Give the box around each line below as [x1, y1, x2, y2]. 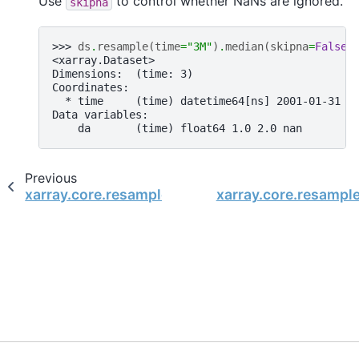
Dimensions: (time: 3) [52, 67, 193, 80]
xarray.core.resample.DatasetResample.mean [25, 185, 336, 203]
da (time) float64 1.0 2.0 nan [52, 121, 302, 135]
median [225, 39, 264, 53]
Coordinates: [52, 80, 129, 94]
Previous [24, 169, 77, 186]
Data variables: [52, 107, 148, 121]
